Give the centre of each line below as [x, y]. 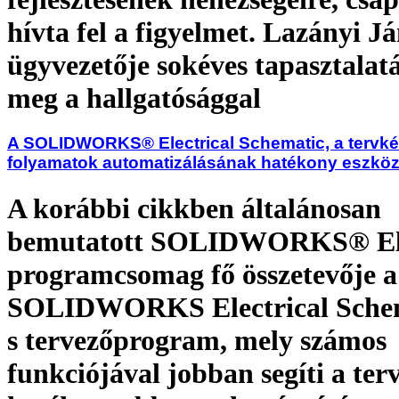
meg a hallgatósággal [134, 98]
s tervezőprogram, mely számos [197, 340]
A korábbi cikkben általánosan [194, 208]
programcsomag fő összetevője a [202, 274]
